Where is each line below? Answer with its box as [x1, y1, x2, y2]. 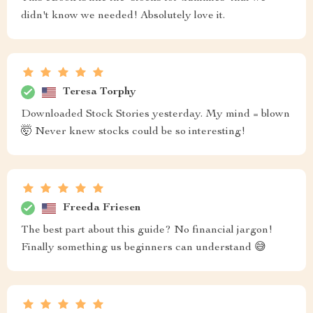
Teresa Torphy [63, 86, 136, 98]
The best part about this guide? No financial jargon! [21, 225, 272, 236]
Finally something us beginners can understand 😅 [21, 242, 266, 254]
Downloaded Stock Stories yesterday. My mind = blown [21, 109, 290, 120]
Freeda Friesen [63, 202, 140, 214]
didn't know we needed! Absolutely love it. [21, 10, 225, 22]
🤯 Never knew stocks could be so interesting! [21, 126, 245, 138]
